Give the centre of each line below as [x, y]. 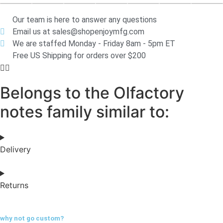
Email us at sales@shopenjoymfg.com [78, 31]
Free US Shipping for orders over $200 [79, 55]
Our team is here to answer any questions [85, 19]
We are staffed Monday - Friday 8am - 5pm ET [94, 43]
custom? [50, 218]
